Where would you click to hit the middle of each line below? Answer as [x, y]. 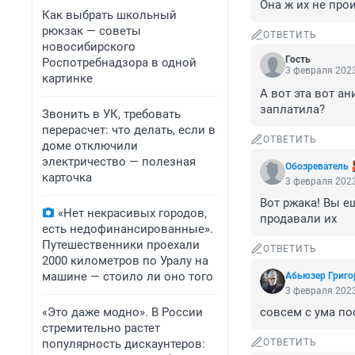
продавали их [298, 219]
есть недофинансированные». [128, 229]
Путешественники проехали [121, 245]
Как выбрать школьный [109, 15]
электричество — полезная [119, 162]
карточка [67, 177]
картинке [67, 78]
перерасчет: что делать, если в [129, 130]
